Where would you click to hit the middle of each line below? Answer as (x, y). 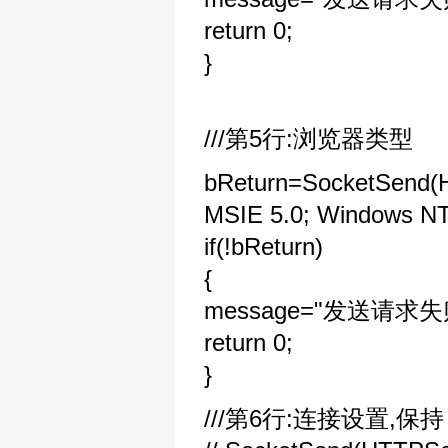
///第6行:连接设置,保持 (324, 418)
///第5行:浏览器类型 (308, 138)
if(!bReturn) (263, 246)
